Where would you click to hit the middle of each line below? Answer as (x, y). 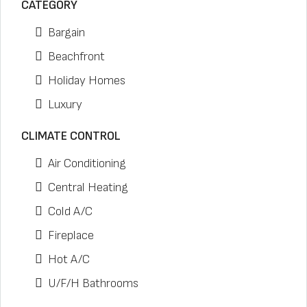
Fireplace (71, 235)
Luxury (65, 105)
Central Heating (88, 187)
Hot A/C (69, 259)
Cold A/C (70, 211)
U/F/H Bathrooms (93, 283)
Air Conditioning (87, 163)
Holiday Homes (87, 81)
